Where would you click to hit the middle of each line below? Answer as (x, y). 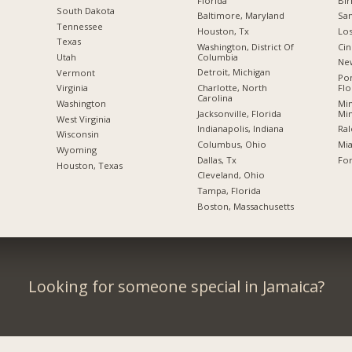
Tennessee (79, 26)
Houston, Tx (223, 31)
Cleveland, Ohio (231, 175)
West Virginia (83, 119)
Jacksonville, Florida (239, 113)
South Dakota (85, 11)
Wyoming (76, 150)
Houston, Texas (89, 165)
